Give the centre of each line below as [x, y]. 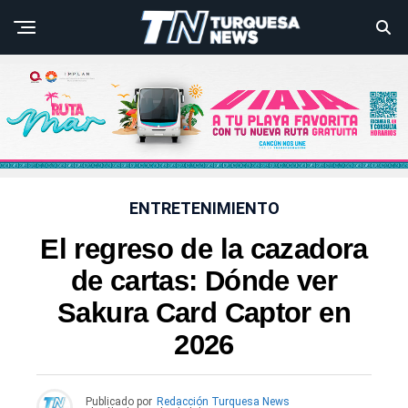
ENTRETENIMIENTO [204, 209]
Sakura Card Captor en [204, 313]
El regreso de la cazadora [204, 250]
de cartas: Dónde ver [204, 281]
